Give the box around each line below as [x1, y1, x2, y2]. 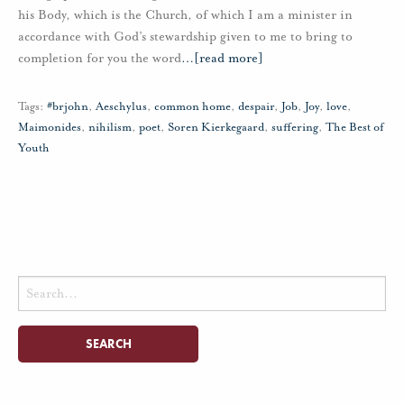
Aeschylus [96, 99, 147, 115]
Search [17, 279, 51, 294]
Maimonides [18, 120, 81, 135]
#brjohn [47, 99, 88, 115]
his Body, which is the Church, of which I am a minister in [18, 7, 353, 23]
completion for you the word [18, 50, 181, 67]
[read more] [194, 50, 263, 67]
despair [238, 99, 274, 115]
